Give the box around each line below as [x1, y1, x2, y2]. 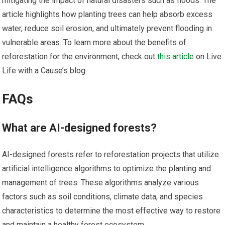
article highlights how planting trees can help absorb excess [2, 9, 213, 19]
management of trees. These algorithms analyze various [2, 177, 199, 187]
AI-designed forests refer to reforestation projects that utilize [2, 149, 219, 159]
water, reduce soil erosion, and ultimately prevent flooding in [2, 23, 212, 33]
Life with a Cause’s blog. [2, 65, 87, 75]
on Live [194, 51, 222, 61]
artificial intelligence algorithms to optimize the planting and [2, 163, 211, 173]
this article [157, 51, 194, 61]
